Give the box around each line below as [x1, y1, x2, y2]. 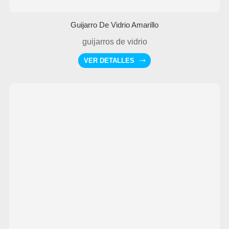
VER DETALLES [84, 56, 134, 64]
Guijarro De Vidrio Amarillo [71, 20, 158, 29]
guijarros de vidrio [82, 37, 147, 46]
